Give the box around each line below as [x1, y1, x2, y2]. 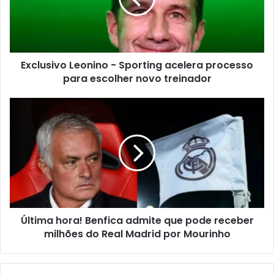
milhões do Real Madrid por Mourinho [43, 226, 231, 241]
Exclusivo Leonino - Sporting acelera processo [21, 57, 253, 72]
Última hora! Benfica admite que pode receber [20, 213, 254, 228]
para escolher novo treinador [62, 71, 212, 86]
